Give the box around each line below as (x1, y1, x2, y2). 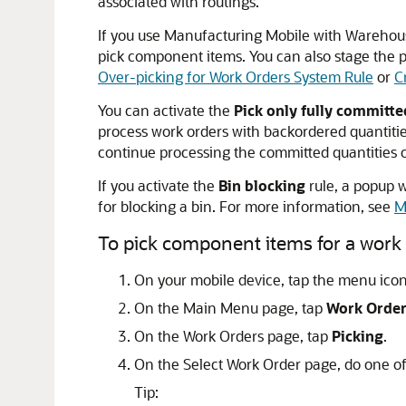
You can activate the (98, 101, 234, 120)
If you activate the (98, 176, 218, 195)
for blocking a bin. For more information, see (98, 197, 394, 216)
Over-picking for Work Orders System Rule (98, 67, 373, 86)
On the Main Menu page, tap (134, 298, 326, 317)
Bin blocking (218, 176, 305, 195)
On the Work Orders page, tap (134, 326, 332, 345)
